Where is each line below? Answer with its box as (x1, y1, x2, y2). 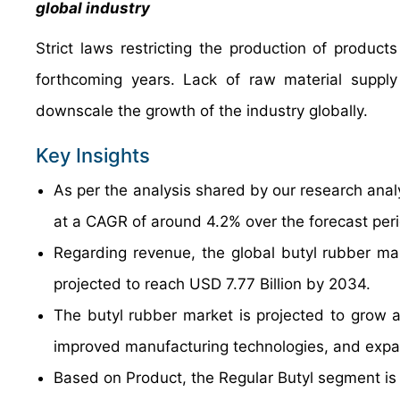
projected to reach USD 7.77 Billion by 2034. (54, 275, 371, 293)
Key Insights (36, 144, 150, 167)
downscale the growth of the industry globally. (36, 102, 368, 120)
